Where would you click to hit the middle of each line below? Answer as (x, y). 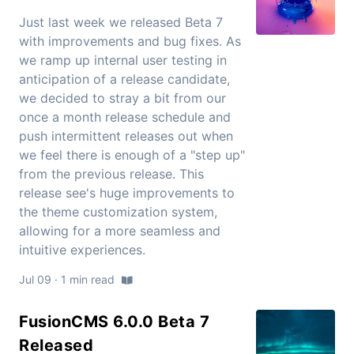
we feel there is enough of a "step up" (132, 155)
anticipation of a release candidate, (124, 79)
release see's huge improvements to (127, 193)
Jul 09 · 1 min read (68, 280)
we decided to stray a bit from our (122, 98)
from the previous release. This (111, 174)
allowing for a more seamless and (120, 231)
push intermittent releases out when (126, 136)
